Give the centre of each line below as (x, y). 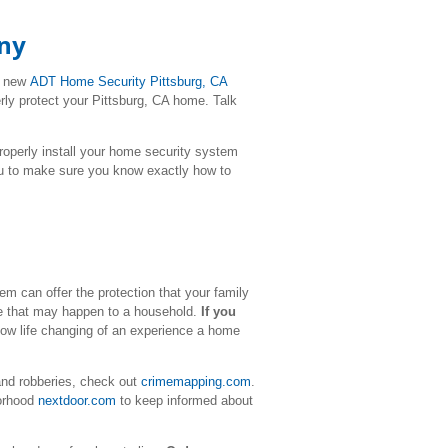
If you (218, 311)
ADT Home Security (90, 81)
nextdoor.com (77, 400)
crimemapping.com (196, 381)
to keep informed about (184, 400)
